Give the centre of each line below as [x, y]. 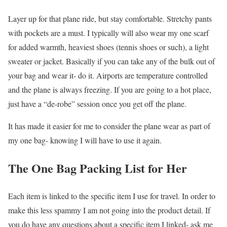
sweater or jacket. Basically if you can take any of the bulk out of [111, 61]
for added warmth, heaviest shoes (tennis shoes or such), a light [108, 47]
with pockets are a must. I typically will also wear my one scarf [108, 32]
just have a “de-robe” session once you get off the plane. [97, 103]
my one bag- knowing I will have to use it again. [85, 140]
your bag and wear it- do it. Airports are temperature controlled [108, 75]
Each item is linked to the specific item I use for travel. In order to [112, 196]
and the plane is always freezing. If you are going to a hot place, [110, 89]
